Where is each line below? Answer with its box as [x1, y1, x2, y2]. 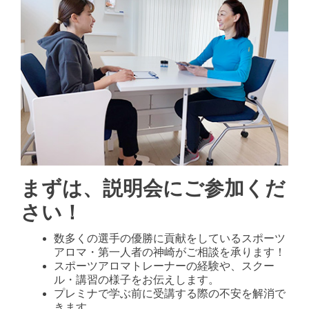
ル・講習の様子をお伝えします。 [54, 274, 219, 286]
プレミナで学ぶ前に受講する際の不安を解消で [54, 288, 286, 300]
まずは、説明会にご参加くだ [21, 177, 286, 200]
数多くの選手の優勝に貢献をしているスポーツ [54, 232, 286, 245]
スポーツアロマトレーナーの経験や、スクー [54, 260, 275, 272]
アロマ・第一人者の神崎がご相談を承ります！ [54, 246, 286, 259]
